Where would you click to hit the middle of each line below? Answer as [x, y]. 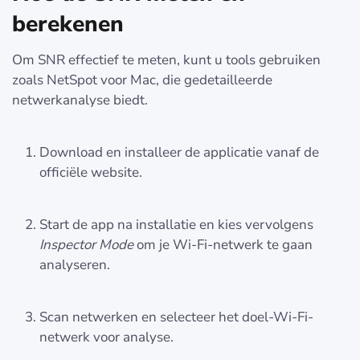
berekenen [68, 24]
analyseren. [75, 264]
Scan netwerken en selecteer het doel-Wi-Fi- [176, 317]
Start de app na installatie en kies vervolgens [176, 224]
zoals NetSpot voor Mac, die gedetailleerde [142, 80]
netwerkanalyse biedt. [80, 100]
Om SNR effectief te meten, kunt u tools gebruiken [166, 59]
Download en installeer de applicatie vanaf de [179, 152]
